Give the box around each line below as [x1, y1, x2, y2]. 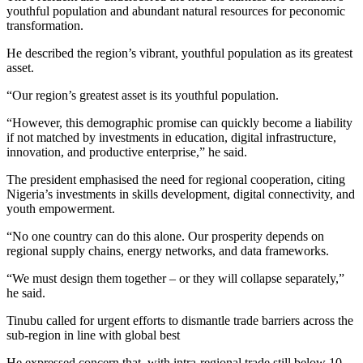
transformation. [6, 18, 83, 32]
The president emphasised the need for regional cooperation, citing [6, 172, 345, 186]
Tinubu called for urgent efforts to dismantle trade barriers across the [6, 313, 353, 327]
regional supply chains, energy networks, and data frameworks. [6, 243, 329, 258]
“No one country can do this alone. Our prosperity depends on [6, 228, 324, 243]
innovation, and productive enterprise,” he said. [6, 144, 247, 159]
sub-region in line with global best [6, 327, 180, 342]
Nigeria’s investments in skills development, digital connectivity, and [6, 186, 355, 201]
